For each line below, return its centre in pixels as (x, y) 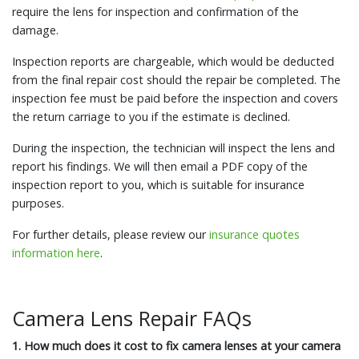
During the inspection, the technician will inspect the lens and (173, 147)
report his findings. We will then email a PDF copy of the (160, 166)
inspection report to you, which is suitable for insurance (158, 184)
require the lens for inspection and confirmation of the (155, 11)
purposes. (38, 203)
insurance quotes (254, 234)
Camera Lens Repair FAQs (132, 318)
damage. (35, 30)
